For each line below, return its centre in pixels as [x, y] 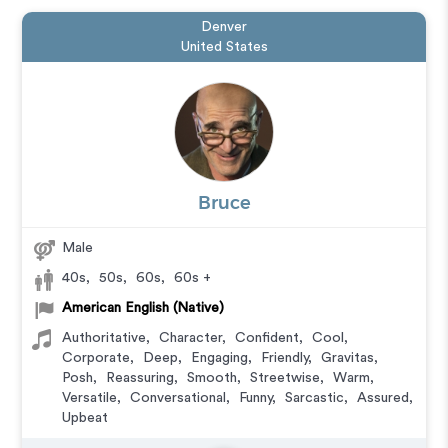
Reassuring [140, 378]
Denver [224, 27]
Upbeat [85, 418]
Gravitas [348, 358]
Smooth [212, 378]
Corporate [96, 358]
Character [191, 338]
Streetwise [285, 378]
